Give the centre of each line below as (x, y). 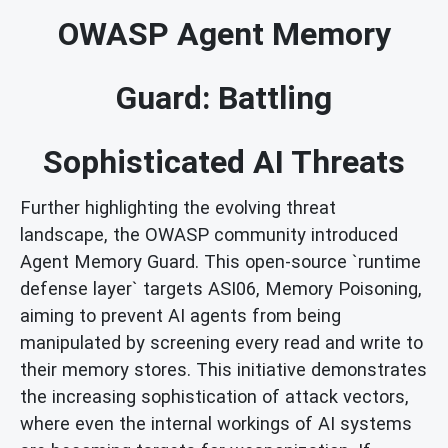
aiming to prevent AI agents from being (180, 315)
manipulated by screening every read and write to (221, 342)
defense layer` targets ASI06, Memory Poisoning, (221, 288)
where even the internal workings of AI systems (216, 423)
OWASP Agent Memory (224, 33)
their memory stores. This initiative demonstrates (223, 369)
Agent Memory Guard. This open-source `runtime (220, 261)
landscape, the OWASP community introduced (209, 234)
